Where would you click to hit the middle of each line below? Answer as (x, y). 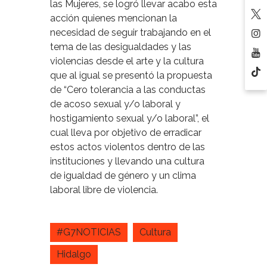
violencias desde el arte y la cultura (127, 61)
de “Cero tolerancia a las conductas (128, 90)
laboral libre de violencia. (104, 190)
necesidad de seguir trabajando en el (131, 33)
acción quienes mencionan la (114, 18)
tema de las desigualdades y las (121, 47)
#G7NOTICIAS (89, 232)
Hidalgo (74, 254)
